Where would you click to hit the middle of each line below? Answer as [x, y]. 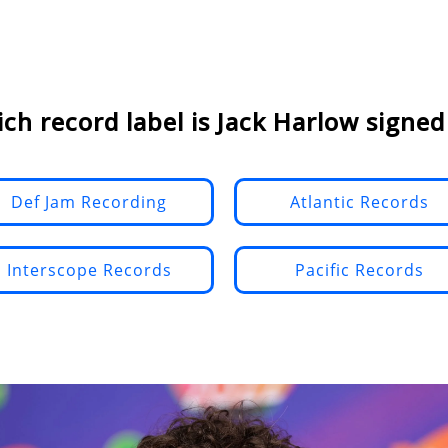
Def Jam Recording [89, 202]
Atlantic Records [359, 202]
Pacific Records [359, 270]
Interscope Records [89, 270]
